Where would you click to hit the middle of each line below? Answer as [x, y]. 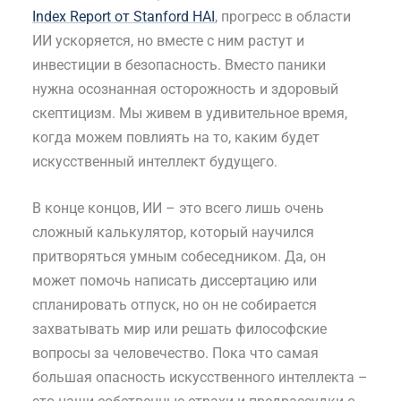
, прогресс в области [283, 16]
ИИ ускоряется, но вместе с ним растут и [168, 40]
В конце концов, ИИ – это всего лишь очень [178, 209]
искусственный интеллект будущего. [155, 161]
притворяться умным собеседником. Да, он [179, 257]
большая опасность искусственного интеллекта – [200, 378]
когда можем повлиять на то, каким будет [176, 137]
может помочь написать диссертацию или [175, 281]
